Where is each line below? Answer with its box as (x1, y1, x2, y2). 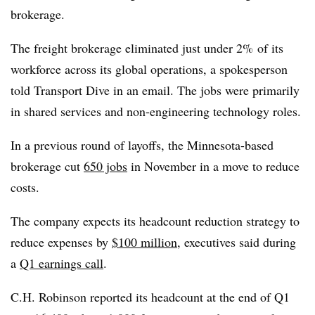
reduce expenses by (11, 233, 112, 250)
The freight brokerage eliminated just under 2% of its (11, 39, 283, 56)
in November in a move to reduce (127, 157, 300, 174)
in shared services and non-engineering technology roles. (11, 103, 301, 120)
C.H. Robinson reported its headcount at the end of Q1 (11, 288, 290, 305)
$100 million (112, 233, 177, 250)
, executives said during (177, 233, 296, 250)
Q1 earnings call (20, 255, 103, 271)
